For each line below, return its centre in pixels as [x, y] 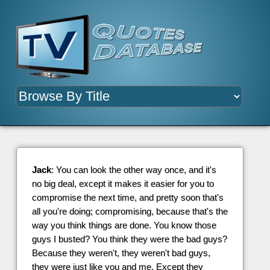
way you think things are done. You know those [124, 225]
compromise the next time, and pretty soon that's [127, 198]
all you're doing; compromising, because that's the [130, 212]
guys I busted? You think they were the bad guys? [129, 239]
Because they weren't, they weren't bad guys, [121, 253]
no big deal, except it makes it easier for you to [123, 184]
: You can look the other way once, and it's [133, 170]
